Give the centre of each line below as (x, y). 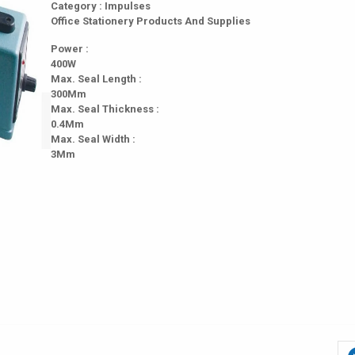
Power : (70, 49)
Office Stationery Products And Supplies (151, 21)
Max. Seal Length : (96, 79)
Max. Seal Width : (93, 139)
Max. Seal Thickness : (105, 109)
